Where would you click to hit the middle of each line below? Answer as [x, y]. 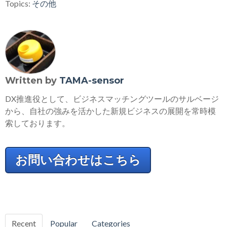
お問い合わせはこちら [78, 160]
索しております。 [37, 123]
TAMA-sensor [92, 81]
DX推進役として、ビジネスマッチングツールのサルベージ [112, 99]
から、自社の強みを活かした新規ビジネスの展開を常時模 [110, 111]
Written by [32, 81]
